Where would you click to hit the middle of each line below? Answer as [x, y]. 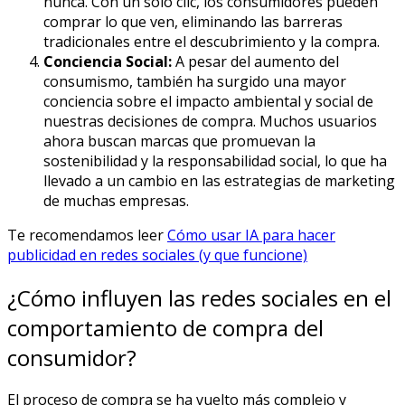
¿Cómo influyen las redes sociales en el [199, 297]
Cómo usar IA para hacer [251, 235]
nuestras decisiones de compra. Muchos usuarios [210, 121]
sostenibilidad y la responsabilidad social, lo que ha [215, 160]
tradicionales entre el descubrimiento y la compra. [212, 41]
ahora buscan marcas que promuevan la [179, 141]
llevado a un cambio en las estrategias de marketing [219, 180]
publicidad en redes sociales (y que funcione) [157, 254]
